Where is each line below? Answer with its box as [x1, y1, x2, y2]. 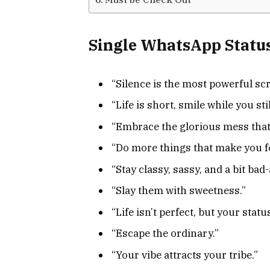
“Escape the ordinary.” [111, 227, 219, 240]
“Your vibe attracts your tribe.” [111, 248, 258, 262]
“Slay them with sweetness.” [111, 184, 246, 198]
